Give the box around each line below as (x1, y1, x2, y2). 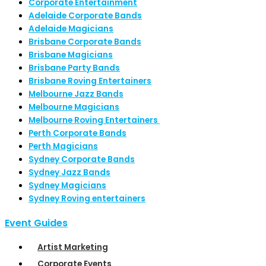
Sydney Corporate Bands (28, 154, 135, 166)
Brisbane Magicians (28, 49, 113, 61)
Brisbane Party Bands (28, 62, 120, 74)
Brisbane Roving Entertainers (28, 75, 151, 87)
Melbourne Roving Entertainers (28, 115, 160, 126)
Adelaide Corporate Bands (28, 10, 142, 22)
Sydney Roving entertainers (28, 193, 145, 205)
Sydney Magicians (28, 180, 106, 192)
